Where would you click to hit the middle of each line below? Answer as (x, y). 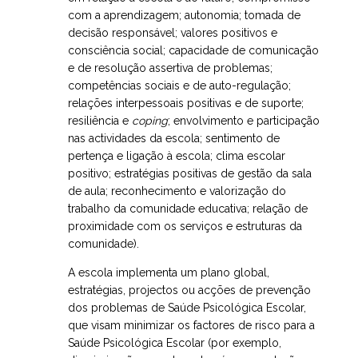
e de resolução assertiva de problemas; (170, 68)
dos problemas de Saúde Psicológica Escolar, (187, 308)
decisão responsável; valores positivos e (173, 33)
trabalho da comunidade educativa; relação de (188, 209)
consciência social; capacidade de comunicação (193, 51)
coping (150, 121)
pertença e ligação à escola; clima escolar (177, 156)
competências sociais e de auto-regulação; (179, 86)
